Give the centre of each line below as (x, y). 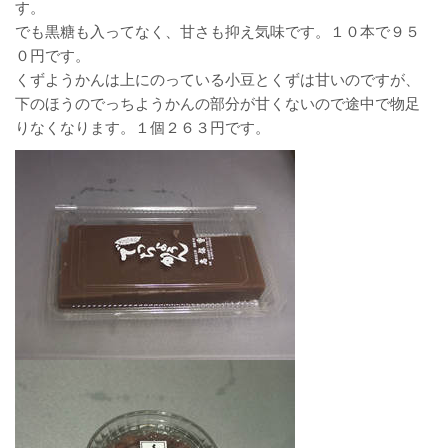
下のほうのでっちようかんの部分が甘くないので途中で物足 (217, 103)
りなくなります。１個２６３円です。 (142, 127)
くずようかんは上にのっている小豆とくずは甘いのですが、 (217, 79)
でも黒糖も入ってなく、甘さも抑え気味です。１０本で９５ (217, 31)
